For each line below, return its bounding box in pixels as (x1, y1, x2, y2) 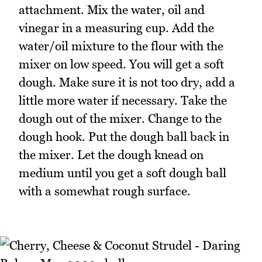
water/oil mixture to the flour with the (19, 38, 223, 53)
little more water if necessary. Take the (19, 92, 227, 108)
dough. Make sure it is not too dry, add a (19, 74, 235, 89)
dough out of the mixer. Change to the (19, 111, 222, 126)
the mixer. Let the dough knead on (19, 147, 204, 162)
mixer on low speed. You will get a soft (19, 56, 224, 71)
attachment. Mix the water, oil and (19, 2, 205, 17)
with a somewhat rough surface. (19, 183, 191, 198)
